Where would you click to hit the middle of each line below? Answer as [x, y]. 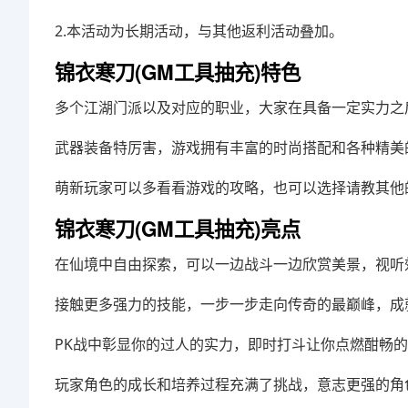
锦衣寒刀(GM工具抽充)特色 [178, 72]
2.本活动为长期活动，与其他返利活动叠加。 [199, 31]
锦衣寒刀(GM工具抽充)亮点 [178, 229]
